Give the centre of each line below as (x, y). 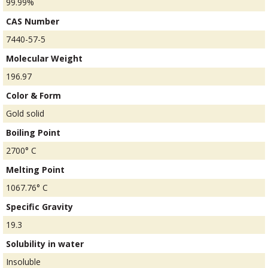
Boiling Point (33, 133)
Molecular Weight (44, 59)
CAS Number (33, 22)
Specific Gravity (39, 207)
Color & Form (33, 96)
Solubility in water (45, 244)
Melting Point (35, 170)
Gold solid (25, 114)
